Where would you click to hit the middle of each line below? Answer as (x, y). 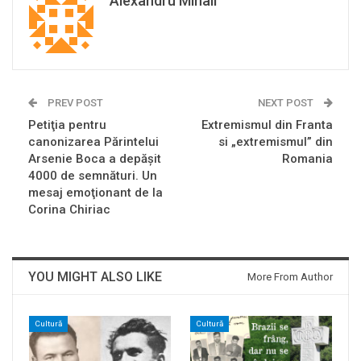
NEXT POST (287, 102)
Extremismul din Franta (267, 124)
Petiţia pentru (67, 124)
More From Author (290, 276)
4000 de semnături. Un (93, 175)
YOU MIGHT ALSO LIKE (95, 276)
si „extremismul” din (276, 141)
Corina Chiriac (69, 209)
